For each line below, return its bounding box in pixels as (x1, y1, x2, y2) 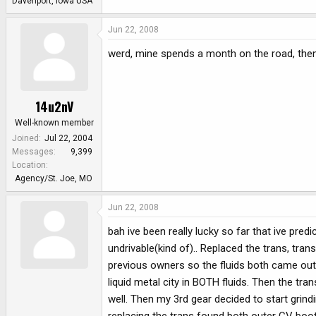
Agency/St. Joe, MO (15, 173, 92, 183)
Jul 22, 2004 (44, 133, 92, 143)
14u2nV (35, 97, 73, 116)
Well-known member (14, 117, 94, 128)
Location (12, 159, 46, 170)
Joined (12, 133, 39, 143)
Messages (12, 146, 54, 157)
